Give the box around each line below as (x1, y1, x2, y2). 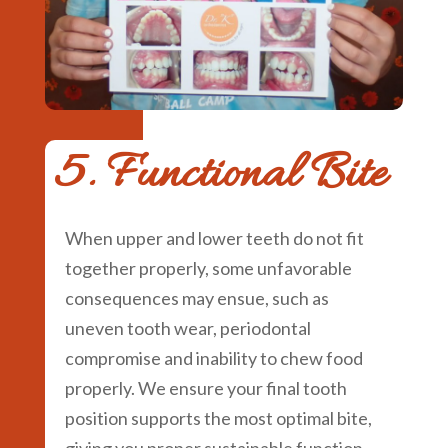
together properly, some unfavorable (64, 256, 352, 279)
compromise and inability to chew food (64, 346, 363, 369)
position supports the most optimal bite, (64, 406, 372, 429)
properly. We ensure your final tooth (64, 376, 347, 399)
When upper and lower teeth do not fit (64, 226, 364, 249)
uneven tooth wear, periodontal (64, 316, 311, 339)
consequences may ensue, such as (64, 286, 329, 309)
